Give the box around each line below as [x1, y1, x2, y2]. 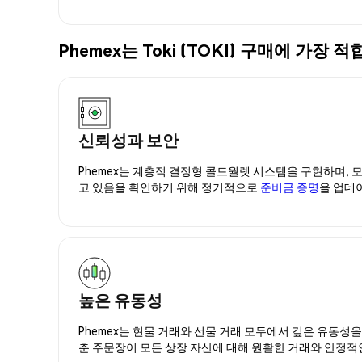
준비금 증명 [260, 179, 319, 194]
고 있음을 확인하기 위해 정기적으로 [78, 179, 260, 194]
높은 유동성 [78, 288, 162, 310]
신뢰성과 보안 [78, 128, 179, 150]
